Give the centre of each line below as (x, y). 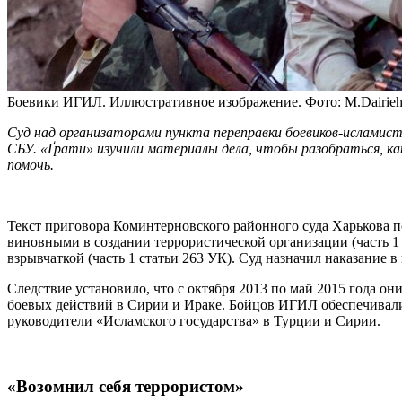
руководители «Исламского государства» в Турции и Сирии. (194, 321)
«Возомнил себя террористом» (126, 387)
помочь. (31, 165)
